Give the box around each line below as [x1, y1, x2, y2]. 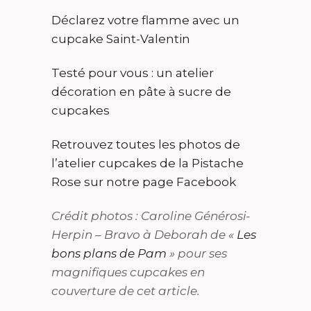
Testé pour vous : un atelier [51, 65, 214, 80]
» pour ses [167, 246, 227, 260]
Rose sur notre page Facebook [51, 174, 236, 189]
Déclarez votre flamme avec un [51, 12, 239, 27]
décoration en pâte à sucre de [51, 84, 231, 99]
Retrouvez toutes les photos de [51, 137, 240, 151]
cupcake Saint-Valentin [51, 31, 190, 46]
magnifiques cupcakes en [51, 264, 205, 279]
